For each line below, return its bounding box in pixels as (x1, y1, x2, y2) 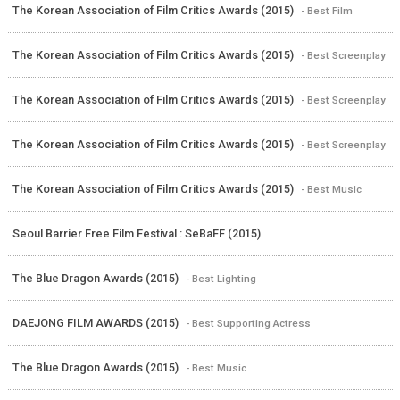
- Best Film (300, 4, 353, 18)
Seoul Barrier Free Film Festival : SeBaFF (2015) (12, 227, 261, 241)
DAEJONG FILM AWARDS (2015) (12, 316, 181, 330)
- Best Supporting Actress (185, 317, 311, 330)
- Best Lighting (185, 272, 256, 286)
